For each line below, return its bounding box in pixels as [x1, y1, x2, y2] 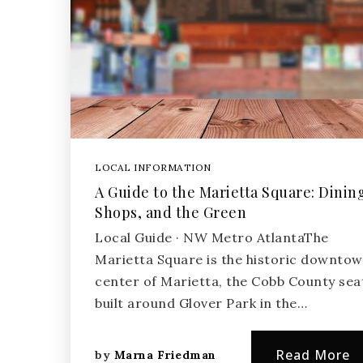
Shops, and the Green [95, 203, 246, 222]
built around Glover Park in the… [95, 295, 307, 311]
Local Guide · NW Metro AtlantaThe [95, 229, 329, 246]
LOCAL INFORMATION [95, 161, 211, 173]
